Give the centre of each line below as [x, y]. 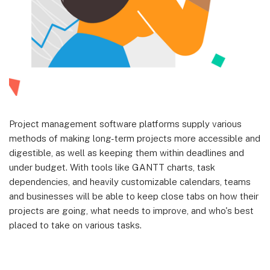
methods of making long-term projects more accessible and [135, 139]
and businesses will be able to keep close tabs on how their [134, 196]
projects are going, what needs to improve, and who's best [131, 211]
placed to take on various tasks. [75, 225]
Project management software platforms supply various [125, 124]
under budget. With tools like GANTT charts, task [112, 168]
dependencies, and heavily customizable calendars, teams [130, 182]
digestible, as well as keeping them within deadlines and [127, 153]
